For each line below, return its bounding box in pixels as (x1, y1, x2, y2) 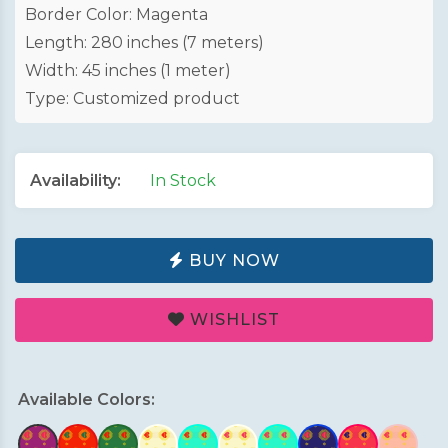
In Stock (150, 171, 216, 190)
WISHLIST (185, 310, 280, 330)
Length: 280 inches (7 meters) (25, 33, 264, 52)
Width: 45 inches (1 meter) (25, 61, 231, 80)
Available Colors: (18, 390, 155, 410)
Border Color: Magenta (25, 5, 208, 24)
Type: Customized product (25, 89, 240, 108)
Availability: (30, 171, 121, 190)
